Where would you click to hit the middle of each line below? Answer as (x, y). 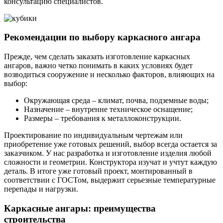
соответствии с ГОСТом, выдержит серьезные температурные (110, 180)
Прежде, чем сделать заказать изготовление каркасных (97, 56)
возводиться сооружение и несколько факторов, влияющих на (109, 74)
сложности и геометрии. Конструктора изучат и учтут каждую (111, 162)
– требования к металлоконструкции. (117, 118)
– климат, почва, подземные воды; (149, 100)
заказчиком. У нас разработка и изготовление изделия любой (108, 153)
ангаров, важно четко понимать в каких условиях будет (98, 65)
